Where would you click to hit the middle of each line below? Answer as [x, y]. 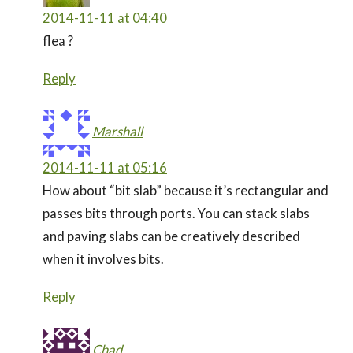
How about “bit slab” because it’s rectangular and [186, 190]
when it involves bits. [103, 258]
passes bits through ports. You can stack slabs [176, 213]
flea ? [58, 40]
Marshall [117, 131]
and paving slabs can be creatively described [171, 236]
